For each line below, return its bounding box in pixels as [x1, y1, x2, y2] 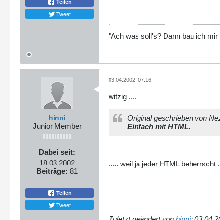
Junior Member [32, 122, 82, 130]
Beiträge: [36, 167, 68, 175]
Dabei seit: [39, 148, 75, 156]
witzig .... [109, 92, 137, 101]
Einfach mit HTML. [127, 122, 191, 131]
